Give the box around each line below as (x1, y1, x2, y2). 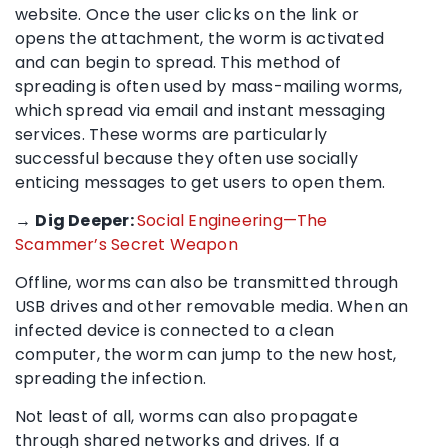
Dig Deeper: (35, 208, 137, 232)
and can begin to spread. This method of (15, 50, 342, 74)
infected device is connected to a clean (15, 318, 335, 342)
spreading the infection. (15, 366, 207, 390)
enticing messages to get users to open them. (15, 170, 386, 194)
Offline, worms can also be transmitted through (15, 270, 399, 294)
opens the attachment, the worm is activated (15, 26, 385, 50)
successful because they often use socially (15, 146, 358, 170)
